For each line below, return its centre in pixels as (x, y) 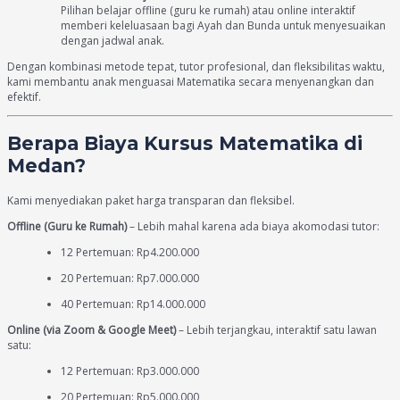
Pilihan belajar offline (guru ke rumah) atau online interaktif (208, 10)
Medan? (46, 166)
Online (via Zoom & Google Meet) (92, 329)
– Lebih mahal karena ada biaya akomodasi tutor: (253, 226)
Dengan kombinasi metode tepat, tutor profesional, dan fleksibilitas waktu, (196, 66)
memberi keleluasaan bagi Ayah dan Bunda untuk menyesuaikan (223, 25)
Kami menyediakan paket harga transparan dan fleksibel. (151, 200)
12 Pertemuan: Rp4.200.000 (130, 252)
